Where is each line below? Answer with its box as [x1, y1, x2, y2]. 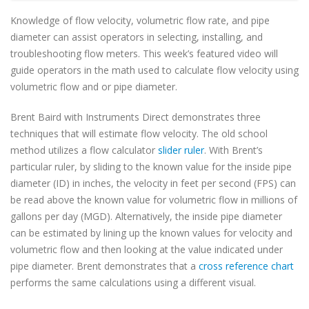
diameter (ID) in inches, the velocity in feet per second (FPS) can [10, 177, 296, 190]
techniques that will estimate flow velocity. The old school [10, 127, 268, 140]
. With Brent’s [204, 143, 263, 157]
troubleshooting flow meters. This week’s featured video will [10, 47, 278, 60]
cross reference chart [199, 259, 294, 272]
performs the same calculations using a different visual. [10, 276, 256, 289]
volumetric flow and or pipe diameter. [10, 80, 177, 93]
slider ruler [158, 143, 204, 157]
